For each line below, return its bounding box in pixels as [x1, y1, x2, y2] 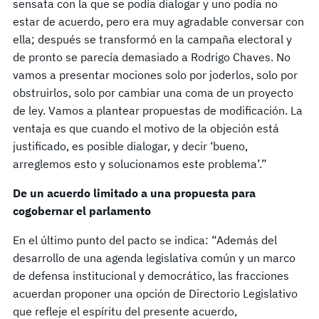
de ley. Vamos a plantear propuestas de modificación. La [13, 103, 303, 118]
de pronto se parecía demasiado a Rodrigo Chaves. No [13, 50, 291, 65]
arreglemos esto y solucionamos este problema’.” [13, 157, 267, 172]
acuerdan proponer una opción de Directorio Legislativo [13, 286, 298, 301]
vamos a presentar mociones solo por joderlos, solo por [13, 68, 298, 83]
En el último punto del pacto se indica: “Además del [13, 233, 277, 248]
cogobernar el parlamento [13, 204, 151, 219]
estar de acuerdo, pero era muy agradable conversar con [13, 14, 304, 29]
